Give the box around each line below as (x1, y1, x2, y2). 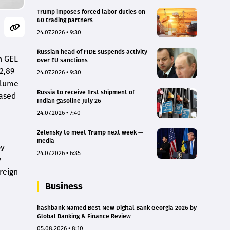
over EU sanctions (37, 56, 88, 64)
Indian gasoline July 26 (37, 97, 101, 104)
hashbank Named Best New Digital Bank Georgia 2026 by (37, 204, 197, 212)
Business (45, 180, 83, 192)
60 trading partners (37, 16, 93, 24)
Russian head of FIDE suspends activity (37, 48, 147, 56)
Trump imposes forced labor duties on (37, 8, 145, 15)
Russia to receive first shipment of (37, 88, 135, 96)
